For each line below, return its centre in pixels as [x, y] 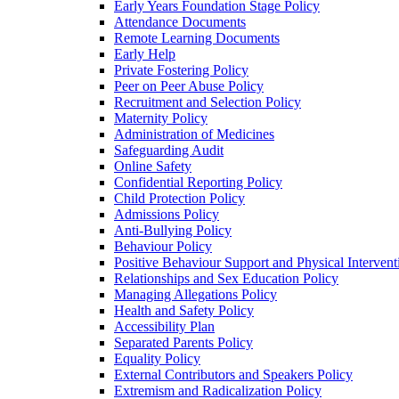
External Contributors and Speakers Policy [233, 374]
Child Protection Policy [179, 198]
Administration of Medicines [194, 134]
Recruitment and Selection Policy [208, 102]
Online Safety [153, 166]
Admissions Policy [167, 214]
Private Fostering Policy [181, 69]
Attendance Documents [180, 21]
